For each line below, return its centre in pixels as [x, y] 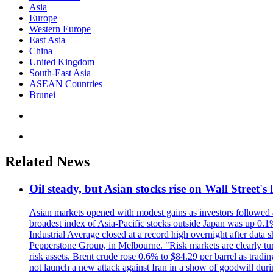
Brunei [42, 94]
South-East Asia [60, 73]
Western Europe [60, 29]
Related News [47, 162]
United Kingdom [62, 62]
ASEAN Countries [66, 83]
